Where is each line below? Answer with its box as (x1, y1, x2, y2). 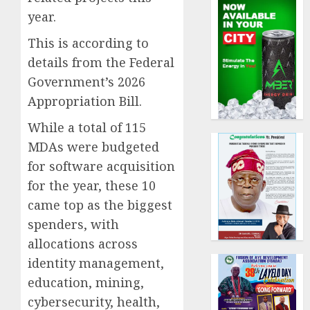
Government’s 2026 (28, 73, 145, 90)
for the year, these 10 (28, 176, 156, 194)
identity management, (28, 254, 164, 271)
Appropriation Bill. (28, 92, 142, 109)
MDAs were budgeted (28, 138, 159, 155)
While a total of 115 (28, 118, 146, 136)
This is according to (28, 34, 149, 51)
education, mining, (28, 273, 144, 291)
